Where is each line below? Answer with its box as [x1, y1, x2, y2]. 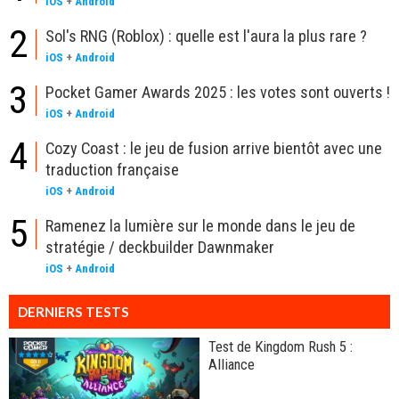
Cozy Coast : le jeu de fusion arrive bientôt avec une [45, 139, 382, 159]
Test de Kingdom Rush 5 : [208, 338, 353, 356]
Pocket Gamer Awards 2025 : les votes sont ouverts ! [45, 83, 390, 102]
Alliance [208, 355, 255, 374]
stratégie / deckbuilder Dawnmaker [45, 238, 274, 257]
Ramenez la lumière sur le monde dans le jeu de [45, 216, 355, 236]
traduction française [45, 160, 179, 180]
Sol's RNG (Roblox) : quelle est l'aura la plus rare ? [45, 27, 367, 46]
